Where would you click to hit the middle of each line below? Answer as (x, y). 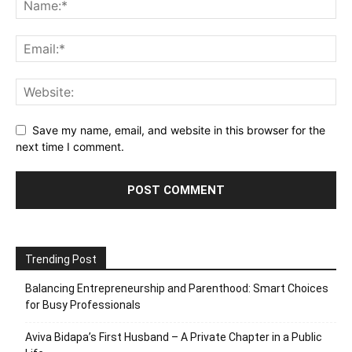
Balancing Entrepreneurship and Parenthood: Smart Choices (177, 288)
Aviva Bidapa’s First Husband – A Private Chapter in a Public (174, 337)
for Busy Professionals (83, 304)
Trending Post (61, 259)
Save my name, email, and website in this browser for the (179, 130)
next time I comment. (70, 146)
